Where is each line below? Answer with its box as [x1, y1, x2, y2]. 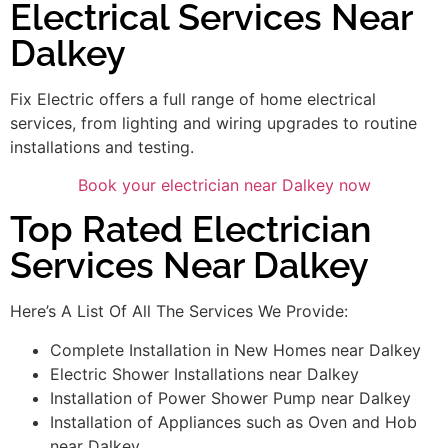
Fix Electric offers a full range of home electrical [10, 88, 376, 109]
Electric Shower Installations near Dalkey [50, 363, 359, 384]
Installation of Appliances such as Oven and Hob [50, 411, 417, 432]
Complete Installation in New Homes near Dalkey [50, 339, 421, 360]
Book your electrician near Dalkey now [77, 174, 371, 195]
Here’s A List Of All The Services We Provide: [10, 301, 348, 322]
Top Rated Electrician [10, 208, 371, 251]
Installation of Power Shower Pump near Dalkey [50, 387, 411, 408]
